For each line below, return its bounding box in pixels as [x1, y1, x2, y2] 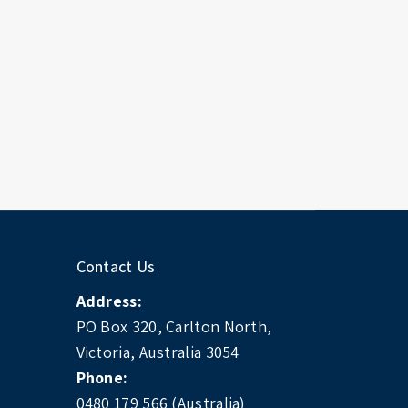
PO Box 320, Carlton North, [76, 316, 272, 338]
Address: [76, 291, 142, 312]
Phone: [76, 367, 128, 389]
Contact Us [76, 256, 156, 277]
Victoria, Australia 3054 [76, 342, 240, 363]
